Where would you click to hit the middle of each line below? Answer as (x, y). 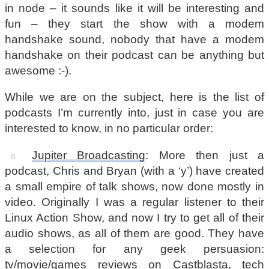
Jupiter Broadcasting (89, 156)
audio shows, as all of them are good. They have (134, 234)
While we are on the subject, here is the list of (134, 97)
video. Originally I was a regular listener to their (134, 202)
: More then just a (205, 156)
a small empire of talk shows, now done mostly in (134, 187)
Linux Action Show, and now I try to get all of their (134, 218)
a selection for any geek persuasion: (134, 249)
